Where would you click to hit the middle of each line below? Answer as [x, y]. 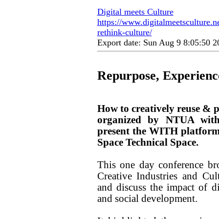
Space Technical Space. [148, 142]
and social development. [147, 198]
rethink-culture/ [124, 32]
